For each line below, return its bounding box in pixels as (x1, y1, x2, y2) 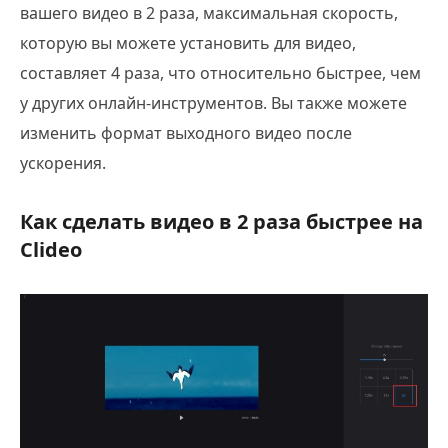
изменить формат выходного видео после (20, 121, 352, 144)
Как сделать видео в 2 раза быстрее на (20, 207, 423, 235)
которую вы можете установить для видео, (20, 31, 356, 54)
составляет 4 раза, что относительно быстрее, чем (20, 61, 421, 84)
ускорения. (20, 151, 106, 174)
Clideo (20, 235, 82, 263)
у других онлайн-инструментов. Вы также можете (20, 91, 407, 114)
